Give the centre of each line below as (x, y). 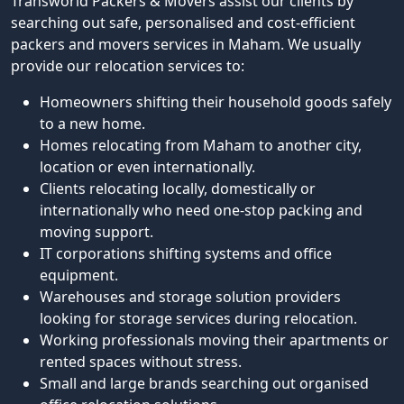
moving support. (96, 232)
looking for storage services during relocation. (198, 318)
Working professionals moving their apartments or (214, 340)
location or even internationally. (147, 167)
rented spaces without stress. (141, 362)
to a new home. (92, 124)
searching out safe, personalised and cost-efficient (183, 23)
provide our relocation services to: (128, 66)
